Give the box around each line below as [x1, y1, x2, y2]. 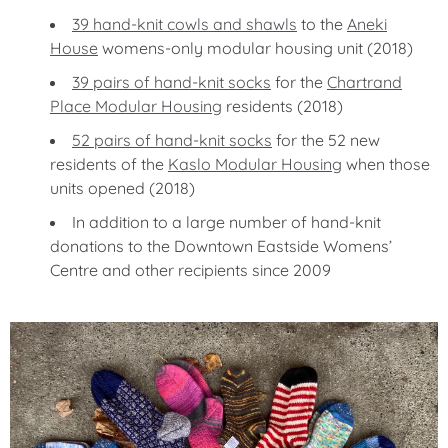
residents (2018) [222, 96, 343, 116]
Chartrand [327, 72, 402, 92]
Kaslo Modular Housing [168, 154, 342, 174]
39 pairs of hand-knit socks [72, 72, 271, 92]
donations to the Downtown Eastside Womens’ [50, 236, 392, 256]
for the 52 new [272, 130, 380, 150]
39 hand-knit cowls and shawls [72, 14, 297, 34]
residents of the [50, 154, 168, 174]
